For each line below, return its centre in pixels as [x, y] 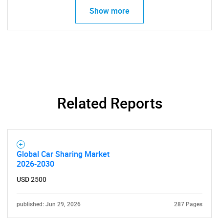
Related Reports [109, 103]
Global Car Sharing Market [63, 154]
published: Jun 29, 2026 [49, 204]
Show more [109, 11]
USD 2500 [32, 179]
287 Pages [188, 204]
